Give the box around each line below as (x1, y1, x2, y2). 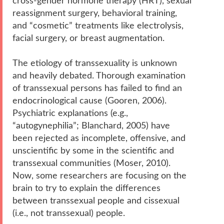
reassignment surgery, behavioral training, (12, 8, 177, 17)
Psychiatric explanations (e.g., (12, 108, 128, 117)
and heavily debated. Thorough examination (12, 71, 185, 80)
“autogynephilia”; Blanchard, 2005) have (12, 121, 170, 130)
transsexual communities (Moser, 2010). (12, 158, 170, 167)
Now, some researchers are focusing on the (12, 171, 186, 180)
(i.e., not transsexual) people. (12, 208, 125, 217)
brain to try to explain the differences (12, 183, 160, 192)
